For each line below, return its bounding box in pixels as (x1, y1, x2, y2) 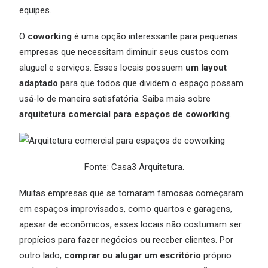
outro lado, (19, 250, 64, 261)
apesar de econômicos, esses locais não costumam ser (19, 219, 242, 230)
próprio (201, 250, 232, 261)
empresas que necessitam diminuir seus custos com (19, 47, 229, 57)
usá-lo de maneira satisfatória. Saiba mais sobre (19, 93, 211, 104)
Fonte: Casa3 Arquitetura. (84, 162, 184, 172)
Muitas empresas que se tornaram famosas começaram (19, 188, 243, 199)
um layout (185, 62, 227, 73)
